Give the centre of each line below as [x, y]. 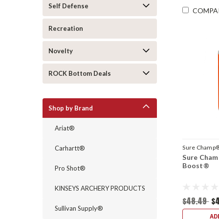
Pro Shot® [70, 168]
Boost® [196, 165]
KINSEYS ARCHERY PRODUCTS [100, 188]
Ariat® [65, 128]
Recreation [66, 28]
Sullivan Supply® [79, 208]
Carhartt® [70, 148]
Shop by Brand [71, 108]
